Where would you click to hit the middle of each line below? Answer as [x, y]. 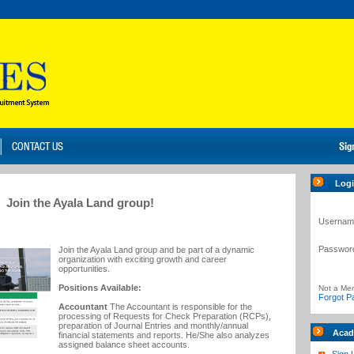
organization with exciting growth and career [143, 259]
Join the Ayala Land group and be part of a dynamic [156, 250]
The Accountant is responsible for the [180, 307]
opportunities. [89, 269]
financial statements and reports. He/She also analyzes [164, 335]
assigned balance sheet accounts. [129, 345]
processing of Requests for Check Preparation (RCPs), [165, 316]
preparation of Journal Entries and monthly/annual [153, 326]
